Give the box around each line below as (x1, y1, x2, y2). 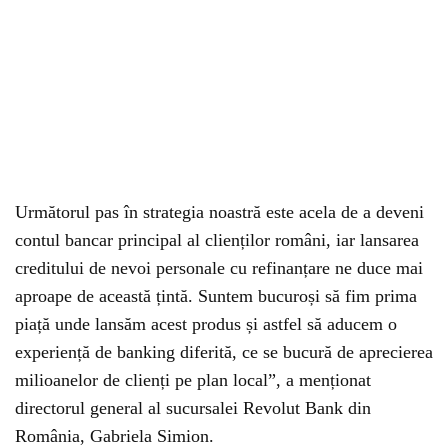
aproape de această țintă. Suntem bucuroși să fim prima (15, 286, 417, 307)
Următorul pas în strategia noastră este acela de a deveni (15, 202, 424, 223)
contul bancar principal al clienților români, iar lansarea (15, 230, 419, 251)
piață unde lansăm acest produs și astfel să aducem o (15, 314, 397, 335)
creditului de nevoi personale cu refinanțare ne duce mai (15, 258, 423, 279)
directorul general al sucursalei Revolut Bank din (15, 398, 371, 419)
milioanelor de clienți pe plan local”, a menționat (15, 370, 371, 391)
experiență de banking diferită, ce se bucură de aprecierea (15, 342, 433, 363)
